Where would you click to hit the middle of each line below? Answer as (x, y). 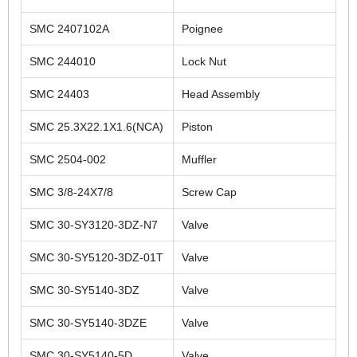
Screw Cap (209, 192)
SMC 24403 (59, 94)
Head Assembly (221, 94)
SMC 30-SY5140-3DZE (88, 322)
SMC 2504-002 (68, 159)
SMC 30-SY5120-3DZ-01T (96, 257)
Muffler (199, 159)
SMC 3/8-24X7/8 (71, 192)
